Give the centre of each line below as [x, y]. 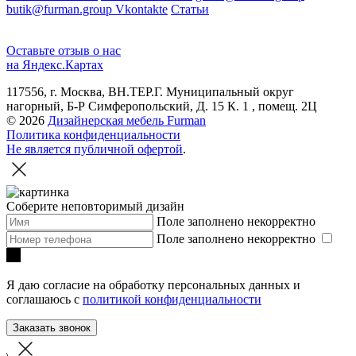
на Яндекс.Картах [55, 65]
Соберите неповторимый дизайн [95, 207]
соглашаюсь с [44, 300]
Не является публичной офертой [95, 149]
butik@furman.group [61, 10]
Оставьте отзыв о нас [64, 51]
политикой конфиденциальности [172, 300]
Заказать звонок [52, 328]
